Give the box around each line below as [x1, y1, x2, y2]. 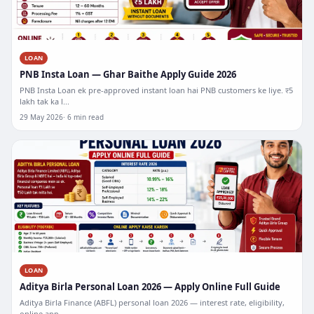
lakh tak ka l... [20, 96, 69, 107]
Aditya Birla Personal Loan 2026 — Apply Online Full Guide [20, 280, 280, 293]
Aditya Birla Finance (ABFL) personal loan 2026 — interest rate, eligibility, [20, 297, 285, 308]
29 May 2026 [20, 112, 63, 122]
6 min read [67, 112, 104, 122]
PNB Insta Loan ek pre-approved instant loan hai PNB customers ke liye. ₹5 [20, 85, 293, 95]
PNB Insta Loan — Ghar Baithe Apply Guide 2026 [20, 68, 236, 81]
